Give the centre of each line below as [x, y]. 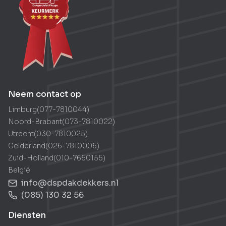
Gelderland [27, 146]
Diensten [27, 215]
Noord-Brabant [35, 121]
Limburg [22, 109]
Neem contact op [45, 94]
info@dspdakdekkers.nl [70, 183]
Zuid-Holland [31, 158]
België [19, 170]
